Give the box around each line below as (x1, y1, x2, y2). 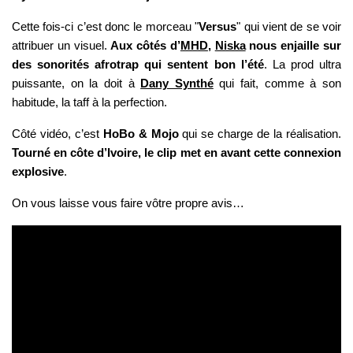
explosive (12, 165, 64, 178)
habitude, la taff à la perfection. (12, 96, 167, 109)
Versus (199, 20, 237, 33)
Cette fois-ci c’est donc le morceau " (12, 20, 199, 33)
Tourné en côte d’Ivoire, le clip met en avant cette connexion (12, 147, 341, 159)
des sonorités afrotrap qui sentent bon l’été (12, 58, 264, 71)
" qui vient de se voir (236, 20, 342, 33)
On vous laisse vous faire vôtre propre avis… (12, 197, 244, 210)
